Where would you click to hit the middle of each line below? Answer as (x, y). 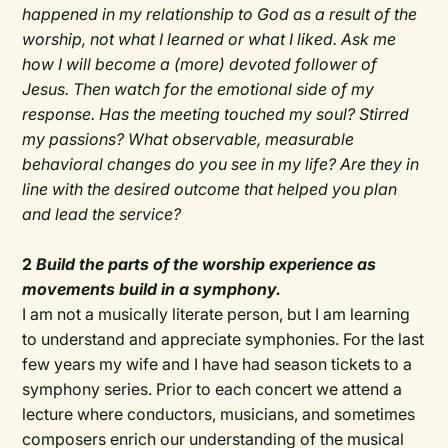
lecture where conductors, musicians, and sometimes (219, 414)
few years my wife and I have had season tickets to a (217, 364)
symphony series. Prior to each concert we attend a (212, 389)
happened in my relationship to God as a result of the (220, 14)
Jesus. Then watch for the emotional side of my (198, 89)
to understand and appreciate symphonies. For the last (223, 339)
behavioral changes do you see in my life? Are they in (221, 164)
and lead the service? (102, 214)
